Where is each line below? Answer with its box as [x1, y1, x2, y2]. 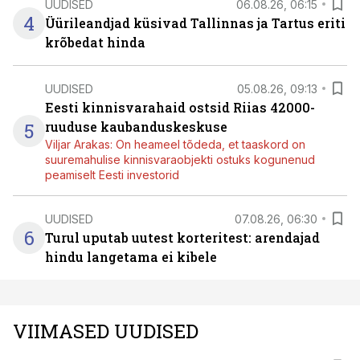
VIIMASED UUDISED [13, 318, 198, 344]
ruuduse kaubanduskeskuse [45, 118, 227, 135]
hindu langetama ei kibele [45, 248, 217, 265]
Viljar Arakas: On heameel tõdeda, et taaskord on [45, 137, 305, 151]
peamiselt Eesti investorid [45, 168, 179, 182]
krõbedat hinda [45, 34, 145, 51]
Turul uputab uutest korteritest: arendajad [45, 229, 320, 246]
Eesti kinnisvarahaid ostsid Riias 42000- [45, 99, 315, 116]
